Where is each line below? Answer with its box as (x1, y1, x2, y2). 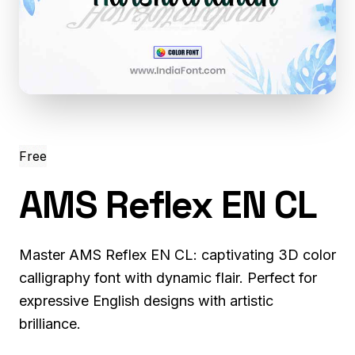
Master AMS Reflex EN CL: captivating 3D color (19, 246, 336, 263)
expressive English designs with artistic (19, 292, 273, 309)
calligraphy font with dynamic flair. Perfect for (19, 269, 317, 286)
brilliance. (19, 315, 81, 332)
